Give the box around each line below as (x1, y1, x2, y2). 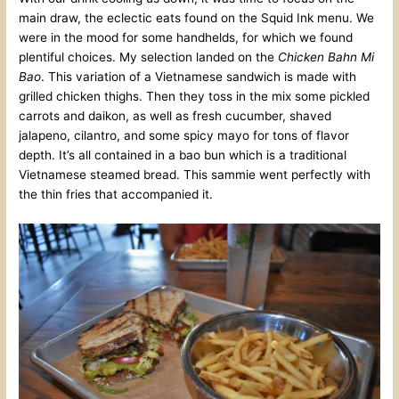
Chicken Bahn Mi (278, 50, 375, 65)
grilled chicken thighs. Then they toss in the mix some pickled (19, 89, 370, 104)
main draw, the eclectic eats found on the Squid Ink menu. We (19, 11, 375, 26)
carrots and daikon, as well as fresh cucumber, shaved (19, 109, 332, 124)
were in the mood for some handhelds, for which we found (19, 30, 354, 45)
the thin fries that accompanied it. (19, 187, 214, 202)
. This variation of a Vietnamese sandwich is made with (41, 69, 357, 85)
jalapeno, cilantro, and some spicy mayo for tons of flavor (19, 128, 350, 143)
